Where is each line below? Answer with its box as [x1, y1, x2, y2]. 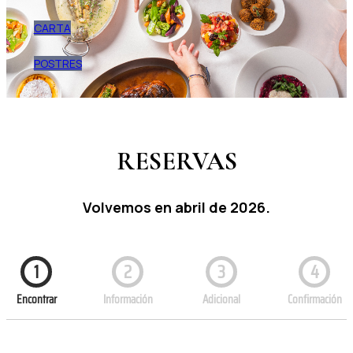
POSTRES [33, 55, 82, 71]
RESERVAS [116, 146, 237, 177]
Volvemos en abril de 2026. [83, 197, 270, 217]
